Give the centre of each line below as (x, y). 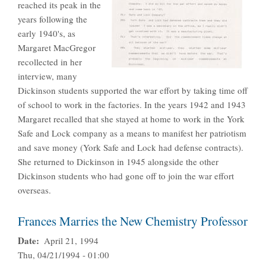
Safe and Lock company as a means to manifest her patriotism (132, 133)
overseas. (34, 190)
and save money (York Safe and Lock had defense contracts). (131, 148)
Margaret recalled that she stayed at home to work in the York (131, 119)
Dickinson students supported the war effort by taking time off (133, 91)
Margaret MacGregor (57, 48)
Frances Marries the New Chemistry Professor (133, 221)
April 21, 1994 (71, 241)
